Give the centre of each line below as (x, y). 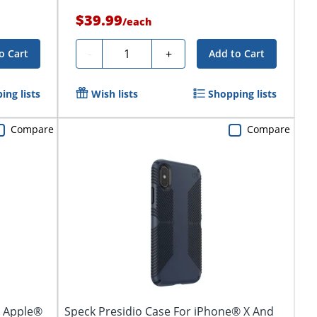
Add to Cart (237, 54)
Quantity (131, 52)
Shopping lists (243, 94)
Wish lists (115, 94)
